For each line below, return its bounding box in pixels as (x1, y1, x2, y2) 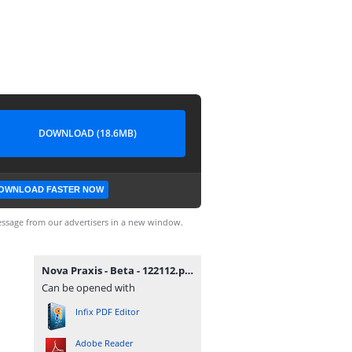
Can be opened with (42, 280, 135, 295)
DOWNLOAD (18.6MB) (38, 126, 137, 140)
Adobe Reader (75, 337, 133, 349)
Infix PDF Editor (75, 306, 139, 317)
